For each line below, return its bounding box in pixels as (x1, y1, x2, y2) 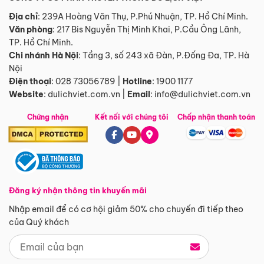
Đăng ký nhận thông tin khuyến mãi (9, 186, 147, 196)
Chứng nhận (27, 113, 69, 122)
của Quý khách (9, 217, 69, 228)
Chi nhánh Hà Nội (9, 50, 78, 61)
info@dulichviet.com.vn (154, 89, 250, 100)
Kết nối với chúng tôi (95, 113, 169, 122)
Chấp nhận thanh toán (177, 113, 255, 122)
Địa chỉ (9, 11, 38, 22)
